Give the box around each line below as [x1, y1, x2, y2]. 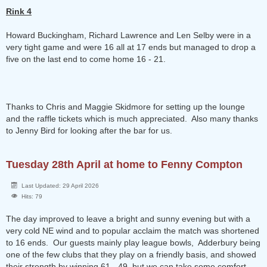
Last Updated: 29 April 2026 [21, 182, 99, 189]
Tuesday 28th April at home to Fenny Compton [6, 159, 243, 170]
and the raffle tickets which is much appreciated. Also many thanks [6, 114, 258, 123]
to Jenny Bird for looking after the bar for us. [6, 126, 172, 135]
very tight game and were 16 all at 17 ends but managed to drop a [6, 42, 256, 52]
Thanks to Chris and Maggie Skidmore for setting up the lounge [6, 102, 245, 111]
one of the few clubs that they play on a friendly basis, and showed [6, 250, 256, 259]
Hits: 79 [21, 193, 42, 200]
